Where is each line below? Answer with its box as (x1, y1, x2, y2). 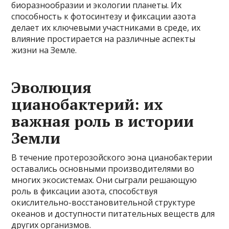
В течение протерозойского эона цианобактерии (11, 152, 213, 163)
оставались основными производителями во (11, 163, 195, 174)
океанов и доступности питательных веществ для (11, 208, 215, 219)
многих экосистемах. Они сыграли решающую (11, 174, 197, 186)
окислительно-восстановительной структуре (11, 197, 196, 208)
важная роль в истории (11, 111, 194, 131)
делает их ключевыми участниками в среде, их (11, 22, 201, 33)
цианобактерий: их (11, 94, 164, 114)
